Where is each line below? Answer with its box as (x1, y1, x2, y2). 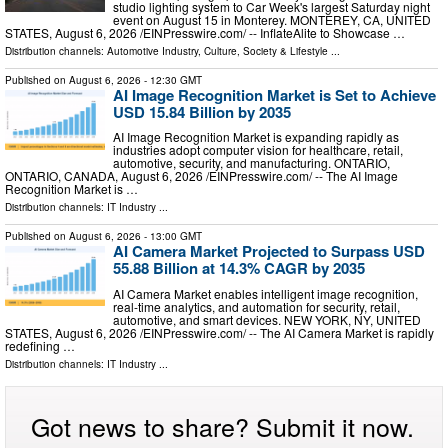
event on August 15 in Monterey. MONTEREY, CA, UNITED (113, 10, 431, 28)
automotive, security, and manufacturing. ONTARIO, (113, 154, 390, 172)
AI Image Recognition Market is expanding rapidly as (113, 128, 399, 146)
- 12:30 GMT (141, 72, 202, 87)
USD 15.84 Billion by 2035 (113, 100, 291, 123)
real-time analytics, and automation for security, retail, (113, 297, 400, 315)
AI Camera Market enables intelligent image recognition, (113, 284, 418, 302)
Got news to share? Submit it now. (31, 407, 414, 444)
